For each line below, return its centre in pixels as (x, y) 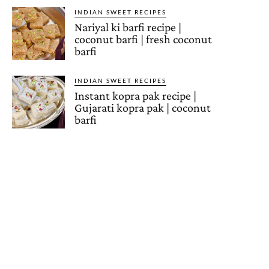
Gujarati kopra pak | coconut (143, 107)
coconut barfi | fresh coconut (144, 39)
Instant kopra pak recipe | (136, 95)
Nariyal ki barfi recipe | (128, 27)
